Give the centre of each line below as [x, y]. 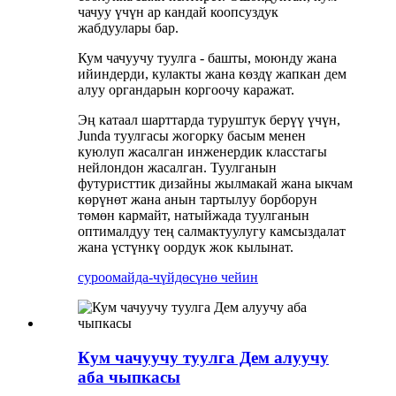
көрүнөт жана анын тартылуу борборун [198, 200]
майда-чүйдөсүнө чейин [185, 278]
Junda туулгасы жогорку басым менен [192, 136]
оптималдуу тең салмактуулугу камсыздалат [212, 232]
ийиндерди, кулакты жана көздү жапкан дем [212, 74]
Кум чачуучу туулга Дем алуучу [203, 357]
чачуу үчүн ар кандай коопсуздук [178, 12]
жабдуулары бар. [128, 28]
